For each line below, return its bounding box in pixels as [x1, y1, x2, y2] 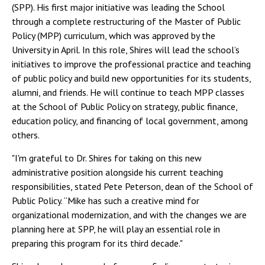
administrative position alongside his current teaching [12, 166, 223, 178]
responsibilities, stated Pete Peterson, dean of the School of [12, 180, 253, 192]
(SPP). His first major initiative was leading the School [12, 1, 225, 13]
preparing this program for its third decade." [12, 237, 183, 249]
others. [12, 129, 40, 141]
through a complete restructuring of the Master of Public [12, 15, 241, 27]
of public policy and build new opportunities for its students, [12, 72, 251, 84]
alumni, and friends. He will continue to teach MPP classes [12, 86, 244, 98]
